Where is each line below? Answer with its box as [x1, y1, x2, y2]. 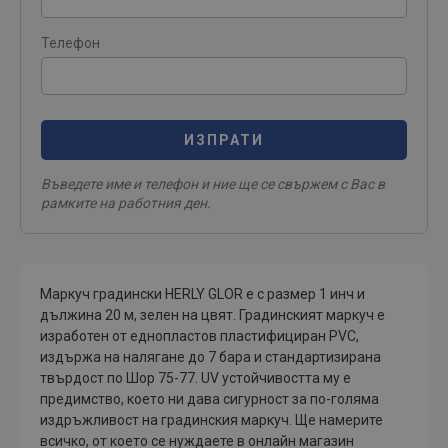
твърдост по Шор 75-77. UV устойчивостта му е [40, 370, 351, 386]
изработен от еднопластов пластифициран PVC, [40, 328, 359, 344]
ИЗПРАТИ [184, 132, 264, 148]
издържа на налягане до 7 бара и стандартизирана [40, 349, 381, 365]
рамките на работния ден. [41, 195, 211, 211]
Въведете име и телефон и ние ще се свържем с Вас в [41, 176, 385, 192]
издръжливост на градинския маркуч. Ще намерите [40, 412, 383, 428]
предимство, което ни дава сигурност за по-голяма [40, 391, 379, 407]
